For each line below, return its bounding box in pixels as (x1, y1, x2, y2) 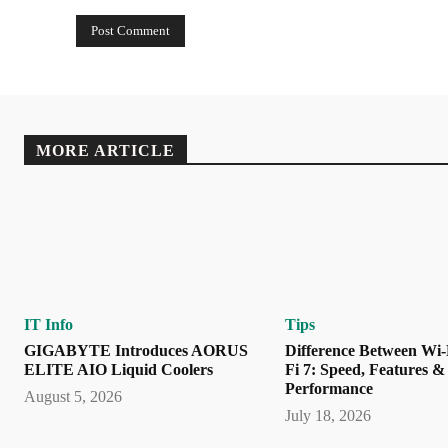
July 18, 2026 (285, 407, 372, 425)
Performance (285, 380, 374, 398)
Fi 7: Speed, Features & (285, 361, 446, 379)
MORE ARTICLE (36, 142, 175, 160)
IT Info (24, 316, 73, 334)
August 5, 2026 (24, 388, 122, 406)
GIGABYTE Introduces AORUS (24, 342, 248, 360)
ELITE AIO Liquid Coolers (24, 361, 213, 379)
